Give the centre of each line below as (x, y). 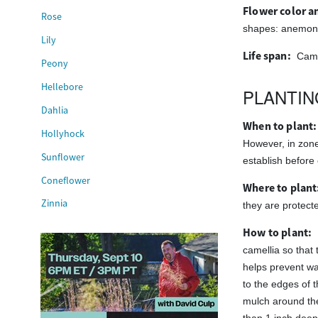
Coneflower (66, 180)
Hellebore (62, 86)
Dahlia (55, 110)
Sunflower (63, 157)
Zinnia (55, 203)
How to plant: (278, 233)
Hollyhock (63, 133)
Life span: (267, 56)
